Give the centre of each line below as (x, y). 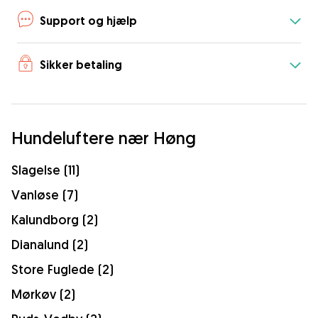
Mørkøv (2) (43, 294)
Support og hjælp (88, 21)
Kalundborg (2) (55, 220)
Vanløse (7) (45, 195)
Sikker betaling (81, 65)
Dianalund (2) (50, 245)
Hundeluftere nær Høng (104, 138)
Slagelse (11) (45, 170)
